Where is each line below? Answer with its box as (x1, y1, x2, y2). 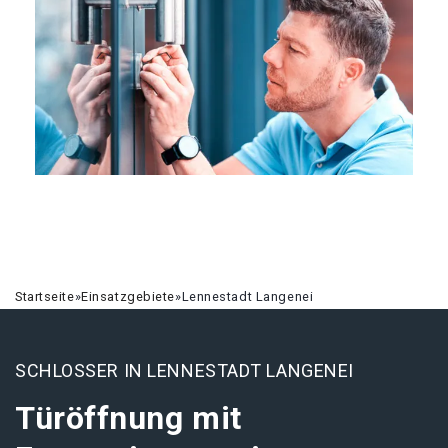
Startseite (15, 289, 75, 304)
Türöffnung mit (15, 399, 242, 437)
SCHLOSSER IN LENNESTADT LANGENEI (15, 360, 354, 381)
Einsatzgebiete (81, 289, 176, 304)
